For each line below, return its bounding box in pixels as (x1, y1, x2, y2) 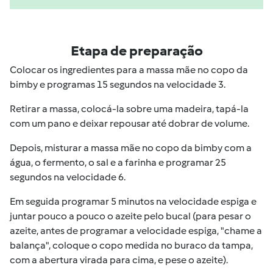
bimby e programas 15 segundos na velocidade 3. (10, 79, 225, 90)
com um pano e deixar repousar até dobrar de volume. (10, 118, 249, 129)
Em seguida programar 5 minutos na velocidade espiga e (10, 196, 257, 207)
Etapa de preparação (70, 42, 203, 59)
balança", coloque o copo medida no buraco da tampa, (10, 239, 253, 251)
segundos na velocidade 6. (10, 171, 126, 183)
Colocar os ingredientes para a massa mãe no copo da (10, 64, 248, 76)
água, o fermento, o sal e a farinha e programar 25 (10, 157, 226, 168)
